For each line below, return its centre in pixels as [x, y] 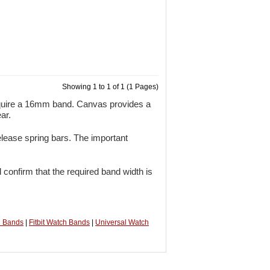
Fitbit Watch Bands [59, 223]
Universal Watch [122, 223]
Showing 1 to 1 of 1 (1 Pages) [110, 87]
